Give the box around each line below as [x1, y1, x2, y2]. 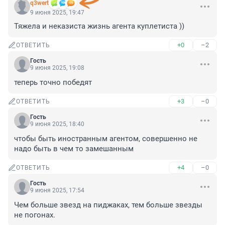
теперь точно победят [14, 78, 92, 87]
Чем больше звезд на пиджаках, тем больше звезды [14, 200, 202, 210]
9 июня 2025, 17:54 [30, 187, 84, 194]
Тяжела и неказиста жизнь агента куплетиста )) [14, 22, 184, 31]
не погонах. [14, 210, 55, 220]
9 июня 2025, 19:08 [30, 64, 84, 72]
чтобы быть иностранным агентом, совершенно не [14, 134, 197, 144]
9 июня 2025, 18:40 [30, 121, 84, 128]
